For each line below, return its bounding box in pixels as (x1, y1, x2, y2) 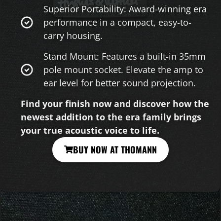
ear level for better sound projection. (43, 76, 196, 89)
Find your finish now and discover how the (21, 97, 209, 110)
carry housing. (43, 29, 103, 41)
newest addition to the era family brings (21, 110, 201, 123)
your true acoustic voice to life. (21, 124, 159, 136)
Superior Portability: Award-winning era (43, 2, 207, 15)
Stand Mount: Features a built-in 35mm (43, 50, 206, 62)
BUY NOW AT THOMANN (73, 143, 157, 156)
